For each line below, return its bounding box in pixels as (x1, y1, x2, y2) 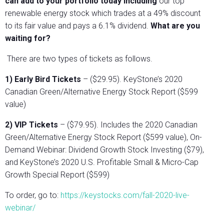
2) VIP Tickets (5, 120, 60, 130)
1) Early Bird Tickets (5, 74, 81, 84)
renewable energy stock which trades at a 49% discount (5, 8, 200, 18)
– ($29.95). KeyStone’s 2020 (81, 74, 182, 84)
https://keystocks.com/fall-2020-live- (60, 190, 189, 200)
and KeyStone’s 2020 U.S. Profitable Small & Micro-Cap (5, 157, 198, 167)
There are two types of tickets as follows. (7, 54, 154, 64)
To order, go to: (5, 190, 60, 200)
